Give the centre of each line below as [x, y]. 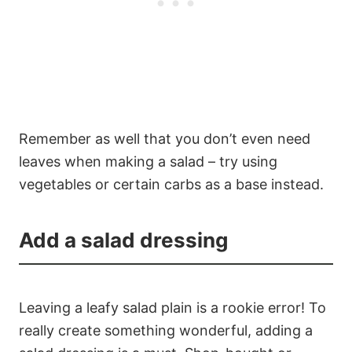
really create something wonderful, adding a [166, 330]
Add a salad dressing [123, 240]
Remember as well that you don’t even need [165, 138]
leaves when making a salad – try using [148, 161]
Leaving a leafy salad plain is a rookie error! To [172, 307]
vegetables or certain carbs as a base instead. [171, 184]
